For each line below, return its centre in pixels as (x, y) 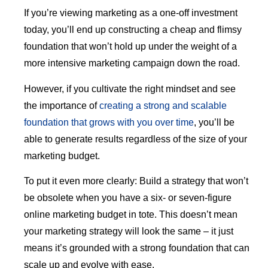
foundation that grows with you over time (109, 122)
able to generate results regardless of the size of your (135, 139)
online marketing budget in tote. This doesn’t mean (131, 215)
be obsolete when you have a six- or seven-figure (128, 198)
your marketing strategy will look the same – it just (129, 232)
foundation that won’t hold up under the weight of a (130, 47)
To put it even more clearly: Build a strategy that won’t (136, 181)
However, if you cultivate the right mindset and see (130, 89)
